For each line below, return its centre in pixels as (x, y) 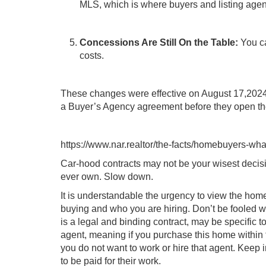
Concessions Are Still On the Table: (160, 42)
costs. (92, 56)
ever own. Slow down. (107, 177)
